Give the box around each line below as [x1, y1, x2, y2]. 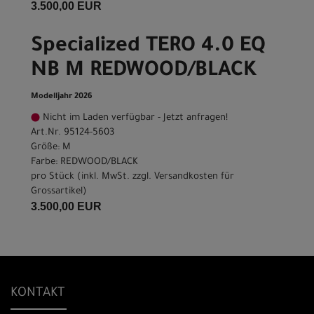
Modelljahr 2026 [31, 93, 93, 102]
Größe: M [31, 142, 71, 153]
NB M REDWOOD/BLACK [31, 60, 257, 83]
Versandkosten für [154, 172, 234, 183]
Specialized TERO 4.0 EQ [31, 36, 266, 59]
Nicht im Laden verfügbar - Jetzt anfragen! [40, 113, 228, 124]
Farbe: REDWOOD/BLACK [31, 157, 138, 168]
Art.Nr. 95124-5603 [31, 128, 114, 139]
